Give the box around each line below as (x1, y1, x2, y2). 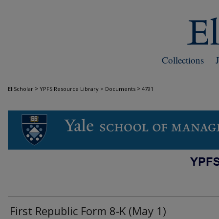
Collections (162, 54, 204, 66)
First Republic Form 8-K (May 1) (10, 203, 166, 218)
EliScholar (8, 85, 33, 92)
